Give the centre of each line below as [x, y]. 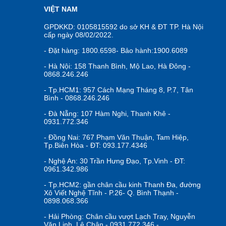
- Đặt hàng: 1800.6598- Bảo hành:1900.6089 [116, 51]
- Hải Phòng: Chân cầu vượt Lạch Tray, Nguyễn [120, 217]
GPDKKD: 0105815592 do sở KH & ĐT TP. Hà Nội [124, 27]
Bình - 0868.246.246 [77, 98]
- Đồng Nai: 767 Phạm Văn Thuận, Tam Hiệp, [116, 137]
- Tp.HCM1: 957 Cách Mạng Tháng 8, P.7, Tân [119, 90]
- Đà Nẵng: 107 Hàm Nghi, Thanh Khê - [107, 114]
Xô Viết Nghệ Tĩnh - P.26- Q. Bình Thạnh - [111, 193]
